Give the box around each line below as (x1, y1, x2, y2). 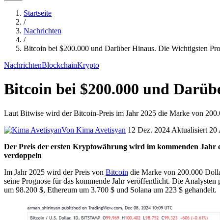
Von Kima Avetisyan (61, 125, 126, 134)
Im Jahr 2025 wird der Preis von (4, 167, 106, 176)
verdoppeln (4, 151, 42, 160)
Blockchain (42, 61, 77, 69)
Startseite (24, 9, 52, 17)
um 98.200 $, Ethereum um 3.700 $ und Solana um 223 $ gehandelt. (4, 185, 217, 194)
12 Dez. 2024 (128, 125, 170, 134)
